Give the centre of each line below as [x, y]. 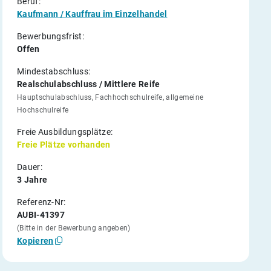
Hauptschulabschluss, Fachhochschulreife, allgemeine [110, 97]
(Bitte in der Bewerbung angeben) [74, 228]
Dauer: [30, 167]
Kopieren [35, 240]
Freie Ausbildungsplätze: [65, 132]
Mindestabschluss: [54, 71]
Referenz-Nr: [41, 202]
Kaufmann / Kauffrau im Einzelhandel [92, 14]
